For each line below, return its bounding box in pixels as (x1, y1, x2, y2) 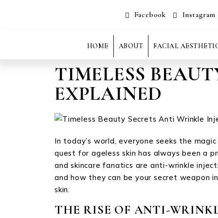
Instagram (180, 10, 216, 19)
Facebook (132, 10, 166, 19)
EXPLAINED (54, 82, 163, 105)
